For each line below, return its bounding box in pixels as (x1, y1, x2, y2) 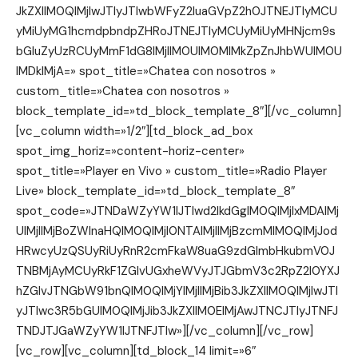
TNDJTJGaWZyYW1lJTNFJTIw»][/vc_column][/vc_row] (16, 323, 313, 339)
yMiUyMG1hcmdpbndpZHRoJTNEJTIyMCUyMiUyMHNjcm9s (16, 23, 336, 39)
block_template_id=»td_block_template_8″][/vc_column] (16, 103, 341, 119)
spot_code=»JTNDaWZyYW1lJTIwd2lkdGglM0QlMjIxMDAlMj (16, 203, 339, 219)
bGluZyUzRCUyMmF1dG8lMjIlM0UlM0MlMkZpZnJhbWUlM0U (16, 43, 342, 59)
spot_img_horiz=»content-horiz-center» (16, 143, 245, 159)
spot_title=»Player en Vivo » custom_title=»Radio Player (16, 163, 327, 179)
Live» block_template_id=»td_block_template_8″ (16, 183, 295, 199)
